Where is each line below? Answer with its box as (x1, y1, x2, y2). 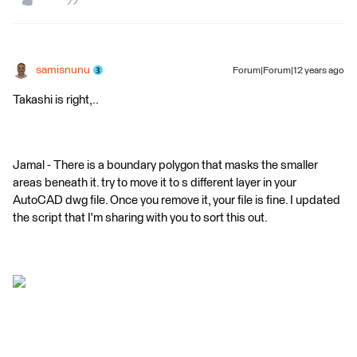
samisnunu (36, 64, 90, 76)
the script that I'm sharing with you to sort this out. (13, 211, 268, 224)
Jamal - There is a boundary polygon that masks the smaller (13, 159, 318, 171)
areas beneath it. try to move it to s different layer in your (13, 176, 296, 189)
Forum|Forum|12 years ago (233, 65, 344, 76)
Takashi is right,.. (13, 93, 99, 106)
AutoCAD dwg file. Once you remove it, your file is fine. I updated (13, 194, 340, 206)
